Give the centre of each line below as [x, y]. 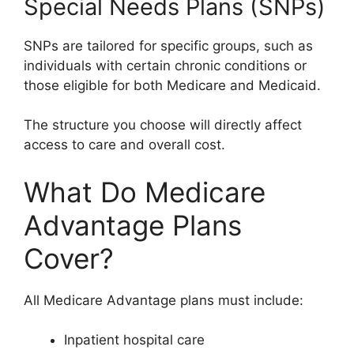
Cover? [69, 258]
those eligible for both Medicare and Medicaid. [172, 85]
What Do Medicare [145, 192]
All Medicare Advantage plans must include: [164, 300]
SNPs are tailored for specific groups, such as [168, 45]
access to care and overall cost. [124, 145]
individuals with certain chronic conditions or [165, 65]
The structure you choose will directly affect [163, 125]
